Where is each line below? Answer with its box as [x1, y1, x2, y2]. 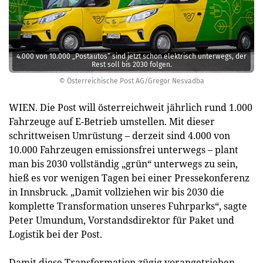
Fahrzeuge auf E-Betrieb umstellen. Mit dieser [9, 115, 215, 128]
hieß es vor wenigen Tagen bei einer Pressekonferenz [9, 171, 249, 184]
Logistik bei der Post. [9, 228, 102, 241]
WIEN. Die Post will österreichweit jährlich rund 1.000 [9, 101, 252, 114]
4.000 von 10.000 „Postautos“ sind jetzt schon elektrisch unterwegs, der [16, 52, 247, 60]
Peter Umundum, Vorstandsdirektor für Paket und [9, 214, 234, 227]
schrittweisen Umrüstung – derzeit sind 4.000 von [9, 129, 230, 142]
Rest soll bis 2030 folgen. [91, 60, 172, 69]
